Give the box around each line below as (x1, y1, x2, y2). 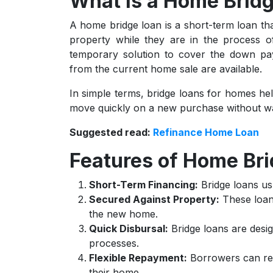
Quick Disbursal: (89, 222, 168, 235)
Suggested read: (69, 126, 153, 138)
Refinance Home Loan (153, 126, 259, 138)
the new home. (89, 208, 158, 220)
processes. (89, 237, 139, 249)
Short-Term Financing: (89, 179, 198, 191)
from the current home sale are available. (69, 63, 262, 75)
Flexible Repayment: (89, 252, 187, 264)
